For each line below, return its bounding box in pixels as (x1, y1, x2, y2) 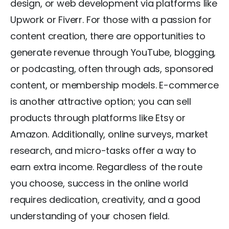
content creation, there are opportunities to (10, 29, 206, 42)
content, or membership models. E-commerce (10, 78, 219, 91)
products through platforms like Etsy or (10, 111, 186, 124)
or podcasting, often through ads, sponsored (10, 62, 214, 75)
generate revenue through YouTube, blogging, (10, 45, 216, 59)
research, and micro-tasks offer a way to (10, 144, 196, 157)
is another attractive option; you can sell (10, 95, 191, 108)
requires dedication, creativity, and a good (10, 193, 201, 206)
